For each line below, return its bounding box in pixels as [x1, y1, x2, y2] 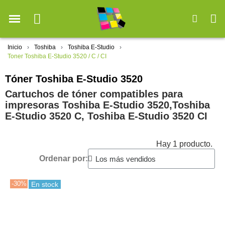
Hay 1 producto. [156, 140, 212, 149]
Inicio [8, 44, 22, 51]
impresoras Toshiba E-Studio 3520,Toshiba [5, 99, 210, 111]
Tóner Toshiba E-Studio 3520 [5, 73, 143, 85]
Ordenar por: [39, 154, 88, 163]
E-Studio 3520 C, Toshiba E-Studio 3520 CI [5, 110, 207, 122]
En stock [31, 180, 58, 189]
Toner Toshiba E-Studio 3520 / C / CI [8, 53, 106, 60]
